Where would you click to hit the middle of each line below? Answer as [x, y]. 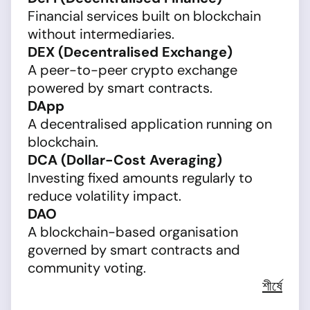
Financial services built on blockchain [144, 16]
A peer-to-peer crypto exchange [133, 70]
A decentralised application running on [150, 124]
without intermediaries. [101, 34]
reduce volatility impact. [104, 196]
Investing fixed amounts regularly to [140, 178]
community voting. [87, 268]
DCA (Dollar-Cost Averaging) [125, 160]
